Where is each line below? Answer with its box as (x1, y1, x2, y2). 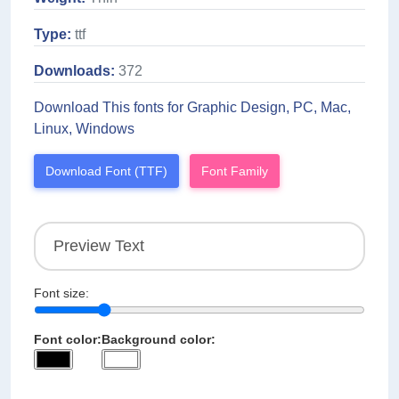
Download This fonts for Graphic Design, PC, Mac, (34, 100, 351, 116)
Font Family (201, 164, 268, 179)
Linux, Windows (34, 121, 134, 137)
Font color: (34, 332, 102, 347)
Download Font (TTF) (45, 164, 167, 179)
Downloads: (34, 63, 115, 79)
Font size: (34, 286, 89, 301)
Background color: (102, 332, 216, 347)
